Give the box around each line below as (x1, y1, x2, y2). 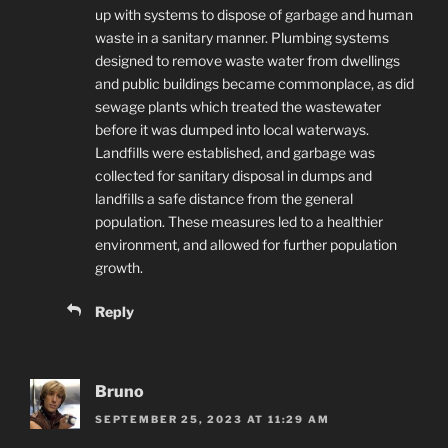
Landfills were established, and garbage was (95, 143, 375, 161)
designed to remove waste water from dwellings (95, 51, 400, 69)
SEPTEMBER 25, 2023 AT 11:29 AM (95, 413, 330, 426)
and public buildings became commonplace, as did (95, 74, 414, 92)
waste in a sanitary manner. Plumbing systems (95, 28, 389, 46)
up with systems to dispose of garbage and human (95, 5, 413, 23)
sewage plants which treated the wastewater (95, 97, 381, 115)
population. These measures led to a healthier (95, 212, 383, 230)
